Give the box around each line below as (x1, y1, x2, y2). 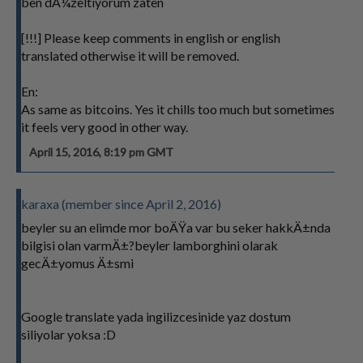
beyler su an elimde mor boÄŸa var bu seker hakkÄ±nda (21, 220, 331, 235)
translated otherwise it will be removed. (21, 48, 239, 63)
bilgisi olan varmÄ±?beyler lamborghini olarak (21, 237, 278, 253)
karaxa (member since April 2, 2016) (21, 196, 221, 211)
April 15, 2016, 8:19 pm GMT (29, 145, 173, 159)
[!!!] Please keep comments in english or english (21, 30, 280, 45)
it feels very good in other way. (21, 119, 188, 135)
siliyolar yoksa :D (21, 327, 116, 342)
